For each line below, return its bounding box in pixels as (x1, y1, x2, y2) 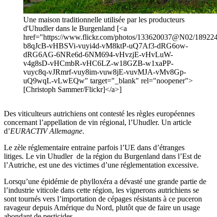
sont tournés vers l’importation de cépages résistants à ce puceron (4, 195, 202, 203)
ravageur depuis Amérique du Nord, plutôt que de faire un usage (4, 203, 200, 212)
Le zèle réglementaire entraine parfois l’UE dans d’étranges (4, 143, 185, 152)
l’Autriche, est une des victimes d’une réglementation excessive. (4, 161, 199, 170)
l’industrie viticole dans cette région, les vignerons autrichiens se (4, 186, 199, 195)
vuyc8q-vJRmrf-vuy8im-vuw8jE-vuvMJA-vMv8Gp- (23, 68, 186, 77)
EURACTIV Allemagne (10, 127, 82, 136)
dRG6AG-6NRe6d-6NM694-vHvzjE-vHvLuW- (23, 50, 173, 59)
